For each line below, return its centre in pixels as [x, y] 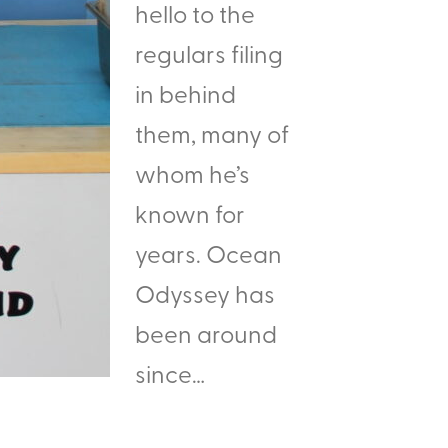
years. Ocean [208, 253]
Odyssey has [205, 293]
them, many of [212, 133]
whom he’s [192, 173]
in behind [185, 93]
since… [170, 373]
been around [206, 333]
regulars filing [209, 53]
